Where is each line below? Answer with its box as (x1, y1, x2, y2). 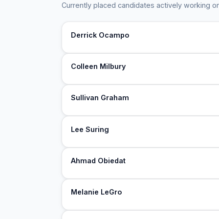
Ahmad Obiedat (71, 156, 126, 165)
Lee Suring (71, 125, 109, 133)
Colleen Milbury (71, 62, 126, 70)
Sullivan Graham (71, 93, 130, 102)
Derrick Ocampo (71, 30, 130, 39)
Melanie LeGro (71, 188, 122, 197)
